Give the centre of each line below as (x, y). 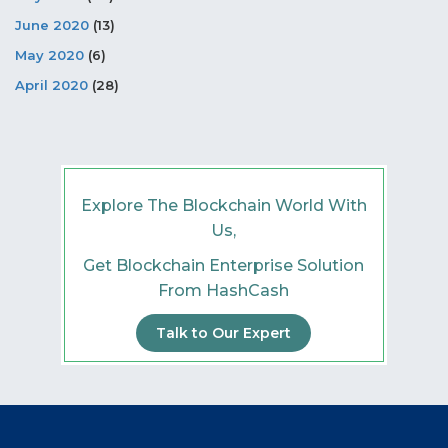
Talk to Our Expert (224, 332)
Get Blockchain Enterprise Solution (224, 265)
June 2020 (52, 25)
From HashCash (224, 290)
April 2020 (51, 85)
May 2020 (49, 55)
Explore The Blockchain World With (223, 205)
